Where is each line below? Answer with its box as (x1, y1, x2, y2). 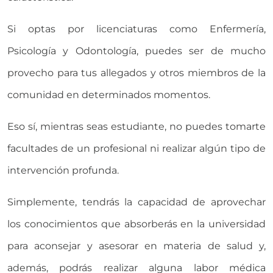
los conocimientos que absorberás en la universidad (7, 218, 266, 230)
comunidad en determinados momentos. (7, 89, 210, 101)
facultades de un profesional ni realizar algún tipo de (7, 143, 266, 155)
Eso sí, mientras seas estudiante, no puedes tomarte (7, 121, 266, 133)
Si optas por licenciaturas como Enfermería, (7, 23, 266, 35)
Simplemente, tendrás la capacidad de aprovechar (7, 196, 266, 208)
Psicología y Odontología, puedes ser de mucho (7, 45, 266, 57)
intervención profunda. (7, 165, 119, 177)
